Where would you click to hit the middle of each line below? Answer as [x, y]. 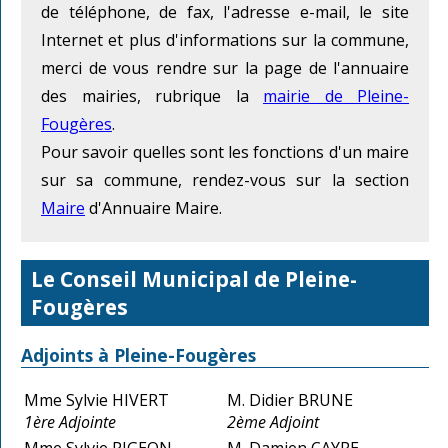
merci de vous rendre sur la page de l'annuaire [225, 68]
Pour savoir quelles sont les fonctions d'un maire [225, 152]
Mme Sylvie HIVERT [96, 399]
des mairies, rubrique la [152, 96]
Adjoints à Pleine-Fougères [138, 355]
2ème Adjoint [273, 421]
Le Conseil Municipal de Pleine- [194, 278]
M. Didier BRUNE [290, 399]
